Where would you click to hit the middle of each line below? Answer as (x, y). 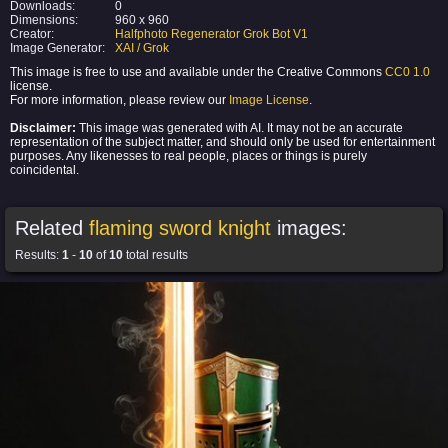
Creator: (32, 34)
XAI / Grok (142, 48)
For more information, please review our (119, 100)
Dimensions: (44, 20)
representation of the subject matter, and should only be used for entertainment (222, 142)
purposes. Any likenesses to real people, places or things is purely (188, 156)
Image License (269, 100)
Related (52, 228)
